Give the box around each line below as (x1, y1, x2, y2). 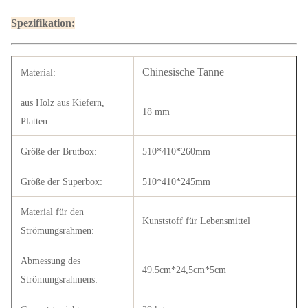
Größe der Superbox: (21, 177, 102, 187)
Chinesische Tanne (142, 66, 224, 78)
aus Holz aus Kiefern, (21, 98, 104, 108)
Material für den (21, 207, 84, 217)
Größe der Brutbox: (21, 146, 97, 157)
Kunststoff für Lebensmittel (142, 216, 250, 226)
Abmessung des (21, 256, 80, 266)
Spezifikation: (11, 17, 75, 29)
